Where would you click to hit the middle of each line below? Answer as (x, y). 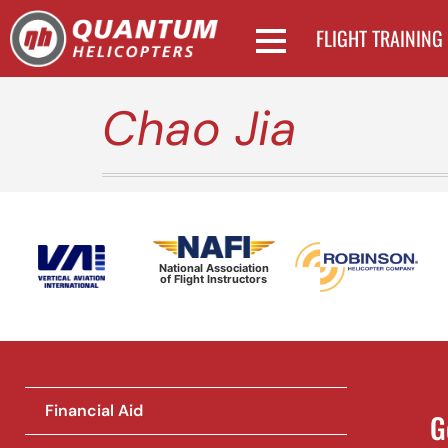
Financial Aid (94, 411)
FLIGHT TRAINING (380, 38)
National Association (213, 268)
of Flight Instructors (214, 279)
